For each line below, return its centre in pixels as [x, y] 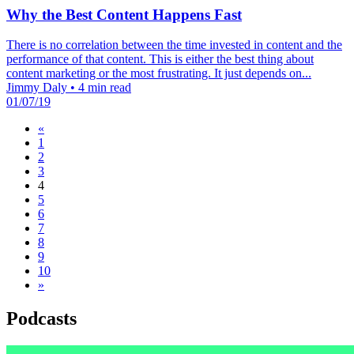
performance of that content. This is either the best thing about [160, 59]
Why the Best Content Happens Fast [124, 14]
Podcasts [41, 319]
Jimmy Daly [38, 88]
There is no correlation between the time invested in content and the [174, 45]
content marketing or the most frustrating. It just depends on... [159, 73]
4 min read [105, 88]
